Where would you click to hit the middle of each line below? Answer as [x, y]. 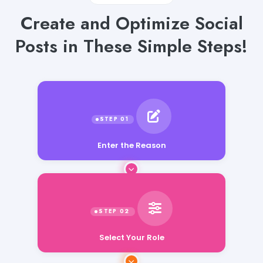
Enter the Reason [131, 145]
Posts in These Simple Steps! [131, 46]
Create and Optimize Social [131, 23]
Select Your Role [131, 231]
